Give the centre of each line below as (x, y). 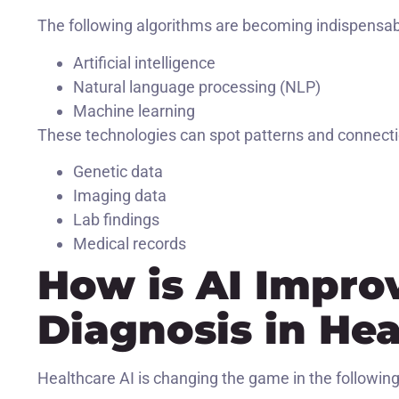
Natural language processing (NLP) (197, 86)
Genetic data (118, 172)
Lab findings (116, 220)
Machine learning (134, 110)
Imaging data (120, 196)
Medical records (130, 244)
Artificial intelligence (144, 62)
